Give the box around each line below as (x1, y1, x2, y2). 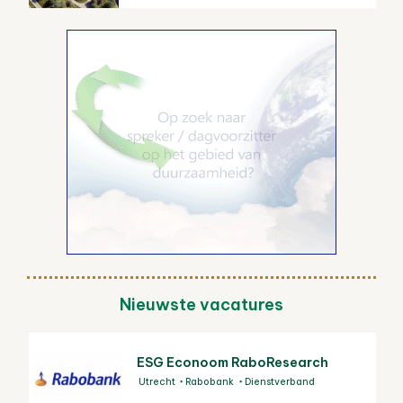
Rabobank (185, 374, 235, 388)
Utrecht (139, 374, 175, 388)
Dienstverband (244, 374, 315, 388)
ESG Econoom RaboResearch (137, 354, 328, 371)
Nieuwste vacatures (120, 293, 283, 315)
